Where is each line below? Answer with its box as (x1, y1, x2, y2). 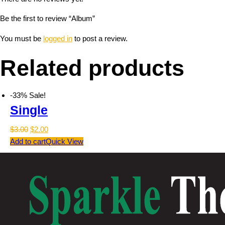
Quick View (46, 137, 83, 146)
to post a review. (72, 34, 128, 43)
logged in (43, 34, 72, 43)
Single (10, 103, 48, 117)
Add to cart (10, 137, 46, 146)
